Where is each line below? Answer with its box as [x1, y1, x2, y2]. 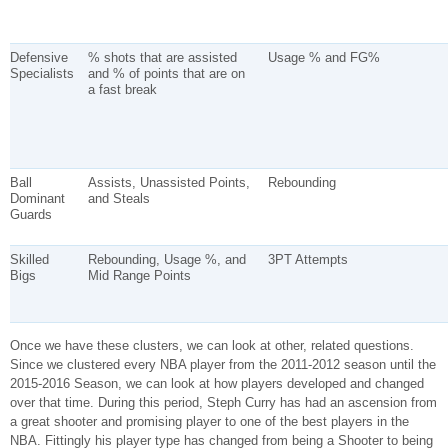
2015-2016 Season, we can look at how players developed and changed [10, 375, 424, 391]
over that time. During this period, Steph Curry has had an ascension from [10, 394, 437, 410]
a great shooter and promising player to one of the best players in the [10, 413, 409, 429]
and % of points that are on [87, 65, 245, 81]
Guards [10, 206, 52, 222]
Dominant [10, 190, 65, 206]
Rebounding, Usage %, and [87, 251, 246, 267]
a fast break [87, 81, 157, 97]
